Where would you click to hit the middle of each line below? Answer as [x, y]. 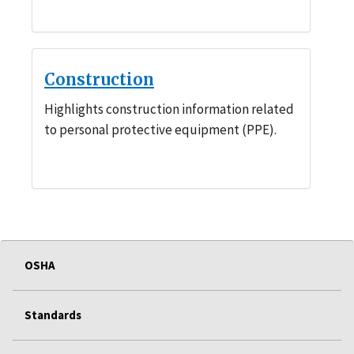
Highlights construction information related [169, 109]
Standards [53, 314]
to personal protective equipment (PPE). [160, 129]
